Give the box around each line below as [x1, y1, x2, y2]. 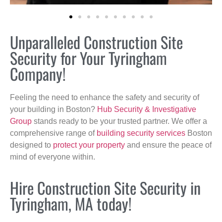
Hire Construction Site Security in [10, 176, 201, 200]
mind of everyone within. [10, 152, 95, 161]
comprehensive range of [10, 128, 97, 137]
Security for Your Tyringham [10, 46, 167, 69]
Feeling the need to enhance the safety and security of [10, 93, 199, 102]
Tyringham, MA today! [10, 192, 132, 216]
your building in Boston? [10, 105, 97, 113]
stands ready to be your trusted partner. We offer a [32, 116, 207, 125]
